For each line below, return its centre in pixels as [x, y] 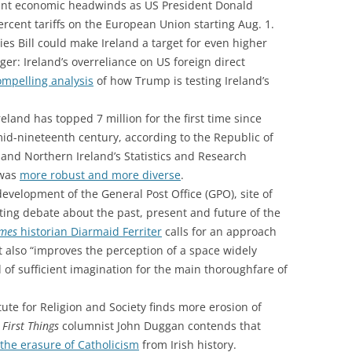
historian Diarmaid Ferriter [90, 231]
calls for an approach [219, 231]
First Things [31, 325]
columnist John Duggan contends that [160, 325]
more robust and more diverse [100, 174]
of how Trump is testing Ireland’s [181, 80]
